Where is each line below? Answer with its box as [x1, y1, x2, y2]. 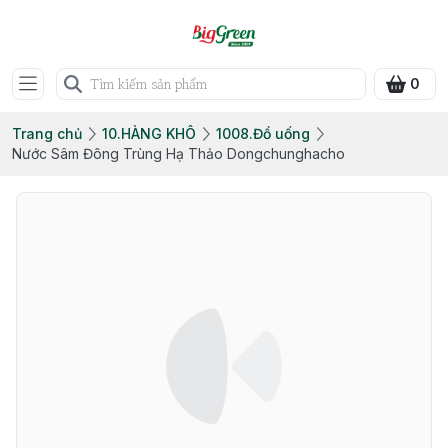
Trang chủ [12, 125, 82, 142]
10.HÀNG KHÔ [102, 125, 196, 142]
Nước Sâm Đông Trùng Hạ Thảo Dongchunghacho [12, 145, 345, 162]
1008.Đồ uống [216, 125, 310, 142]
